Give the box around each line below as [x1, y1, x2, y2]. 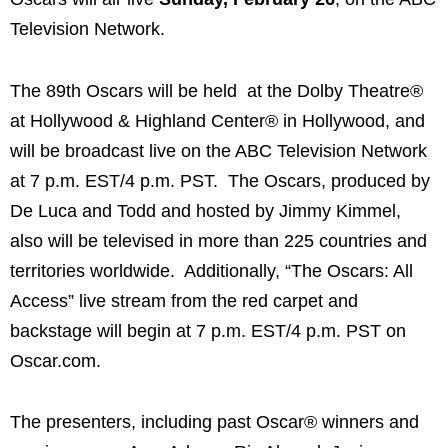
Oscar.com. [10, 350, 101, 371]
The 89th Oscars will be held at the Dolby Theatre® [10, 80, 423, 101]
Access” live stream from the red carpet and [10, 290, 358, 311]
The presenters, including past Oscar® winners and [10, 412, 419, 433]
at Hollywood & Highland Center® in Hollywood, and [10, 110, 425, 131]
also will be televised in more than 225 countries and [10, 230, 427, 251]
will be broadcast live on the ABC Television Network [10, 140, 427, 161]
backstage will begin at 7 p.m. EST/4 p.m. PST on [10, 320, 406, 341]
